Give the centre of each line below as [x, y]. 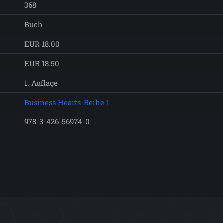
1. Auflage [41, 83]
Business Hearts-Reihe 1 [67, 102]
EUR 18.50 [42, 63]
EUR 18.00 [42, 44]
